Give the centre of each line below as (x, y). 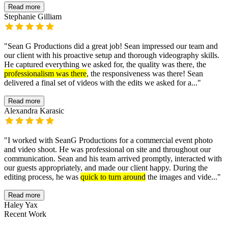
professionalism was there (45, 74)
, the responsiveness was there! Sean (145, 74)
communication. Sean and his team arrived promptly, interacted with (113, 159)
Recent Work (25, 214)
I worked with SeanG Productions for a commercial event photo (110, 140)
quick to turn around (113, 177)
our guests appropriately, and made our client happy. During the (106, 168)
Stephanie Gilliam (33, 17)
